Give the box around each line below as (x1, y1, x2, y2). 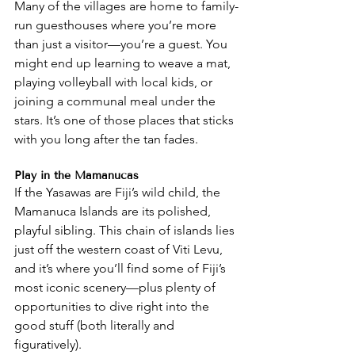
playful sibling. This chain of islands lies (14, 223, 238, 239)
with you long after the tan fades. (14, 132, 198, 147)
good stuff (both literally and (14, 318, 177, 334)
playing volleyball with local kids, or (14, 74, 216, 90)
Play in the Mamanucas (14, 169, 139, 183)
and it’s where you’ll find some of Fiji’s (14, 261, 229, 277)
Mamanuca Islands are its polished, (14, 204, 214, 219)
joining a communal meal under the (14, 94, 219, 109)
